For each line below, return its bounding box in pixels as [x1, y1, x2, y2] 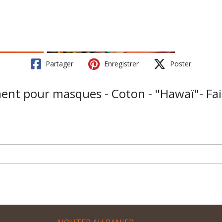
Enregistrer [102, 59, 139, 68]
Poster [168, 59, 191, 68]
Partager [44, 59, 73, 68]
